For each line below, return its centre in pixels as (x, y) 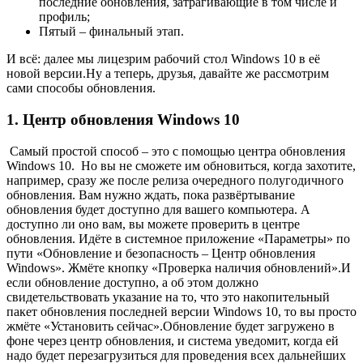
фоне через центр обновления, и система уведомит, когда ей (173, 340)
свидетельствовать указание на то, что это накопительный (168, 297)
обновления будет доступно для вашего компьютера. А (158, 209)
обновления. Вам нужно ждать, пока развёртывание (151, 194)
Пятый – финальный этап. (111, 32)
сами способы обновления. (81, 88)
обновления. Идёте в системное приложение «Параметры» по (178, 238)
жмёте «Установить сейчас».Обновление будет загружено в (171, 326)
